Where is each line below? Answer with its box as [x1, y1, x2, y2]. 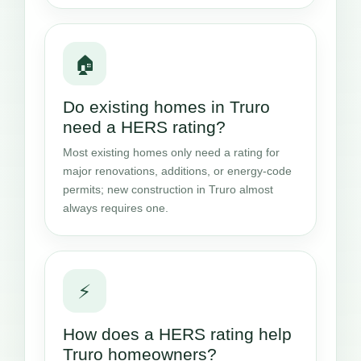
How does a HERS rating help [63, 325, 292, 344]
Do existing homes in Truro [63, 98, 270, 117]
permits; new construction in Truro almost [63, 183, 273, 197]
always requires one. [63, 201, 168, 215]
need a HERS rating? [63, 118, 226, 137]
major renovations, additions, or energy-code [63, 164, 292, 178]
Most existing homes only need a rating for [63, 146, 280, 160]
